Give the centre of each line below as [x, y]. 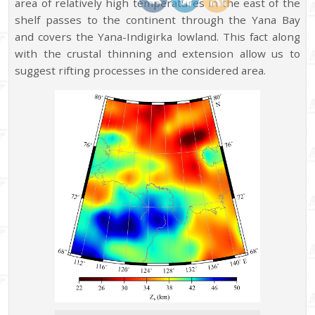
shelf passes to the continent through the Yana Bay [157, 20]
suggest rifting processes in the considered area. [141, 71]
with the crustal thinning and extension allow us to [157, 54]
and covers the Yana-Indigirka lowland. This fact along [157, 37]
